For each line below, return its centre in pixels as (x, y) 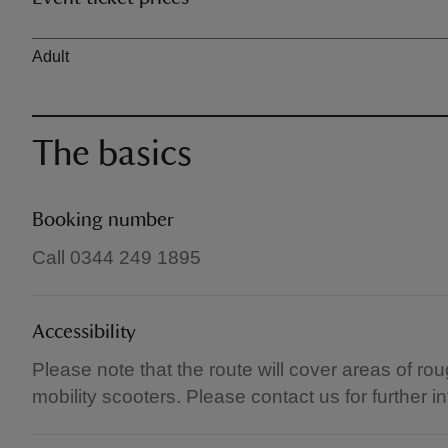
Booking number (103, 220)
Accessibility (84, 332)
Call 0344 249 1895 (116, 257)
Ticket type (70, 39)
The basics (112, 154)
